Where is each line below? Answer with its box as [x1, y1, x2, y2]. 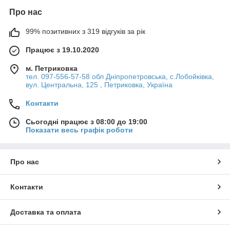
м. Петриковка [26, 64, 78, 72]
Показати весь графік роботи [26, 125, 133, 134]
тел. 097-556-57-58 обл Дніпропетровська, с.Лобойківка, [26, 72, 214, 81]
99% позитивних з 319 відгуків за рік [26, 27, 145, 35]
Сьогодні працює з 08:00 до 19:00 [26, 117, 147, 126]
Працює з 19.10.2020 [26, 45, 99, 54]
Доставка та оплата [10, 207, 81, 216]
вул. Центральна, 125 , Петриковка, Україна [26, 80, 172, 89]
